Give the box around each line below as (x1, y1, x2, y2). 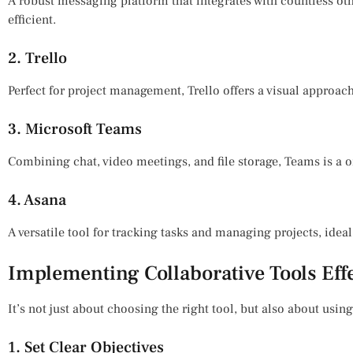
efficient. (8, 11, 56, 28)
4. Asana (8, 189, 66, 210)
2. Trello (8, 47, 67, 69)
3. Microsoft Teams (8, 118, 142, 139)
